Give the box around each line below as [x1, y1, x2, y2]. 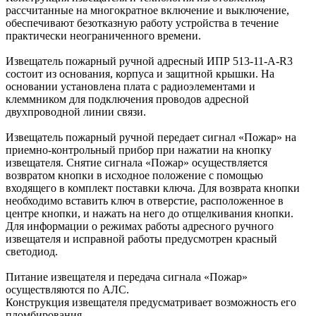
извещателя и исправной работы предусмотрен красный [6, 232, 277, 245]
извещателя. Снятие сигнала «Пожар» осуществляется [6, 156, 267, 169]
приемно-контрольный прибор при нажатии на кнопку [6, 143, 272, 156]
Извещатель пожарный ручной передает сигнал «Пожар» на [6, 130, 296, 143]
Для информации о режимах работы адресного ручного [6, 219, 274, 232]
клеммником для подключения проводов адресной [6, 92, 249, 105]
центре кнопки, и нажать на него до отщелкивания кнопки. [6, 207, 293, 219]
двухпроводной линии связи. [6, 105, 146, 118]
